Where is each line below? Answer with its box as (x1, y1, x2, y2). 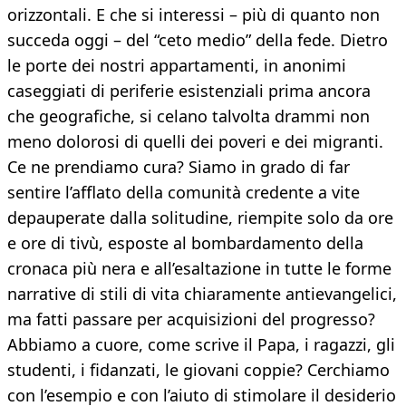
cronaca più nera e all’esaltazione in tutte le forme (7, 257, 391, 280)
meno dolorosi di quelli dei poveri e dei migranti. (7, 130, 383, 153)
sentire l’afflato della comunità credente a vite (7, 181, 360, 204)
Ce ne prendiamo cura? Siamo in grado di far (7, 156, 350, 179)
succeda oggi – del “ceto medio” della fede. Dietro (7, 29, 388, 52)
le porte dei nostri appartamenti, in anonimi (7, 54, 346, 77)
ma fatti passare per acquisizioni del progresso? (7, 308, 375, 331)
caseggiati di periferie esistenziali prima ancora (7, 80, 371, 102)
